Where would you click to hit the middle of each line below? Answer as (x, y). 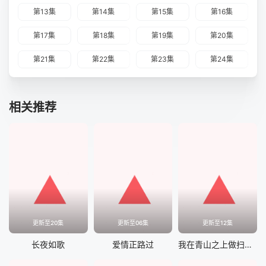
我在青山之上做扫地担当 (248, 244)
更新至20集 (48, 222)
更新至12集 (218, 222)
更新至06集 (133, 222)
